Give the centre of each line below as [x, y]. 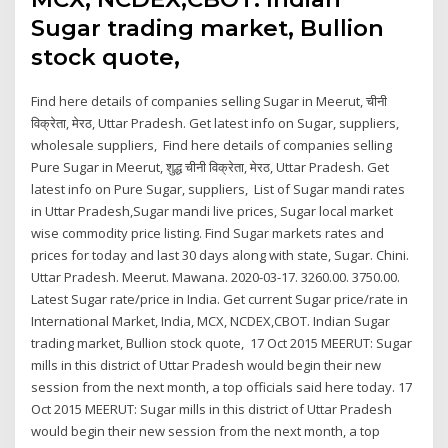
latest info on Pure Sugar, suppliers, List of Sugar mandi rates [218, 189]
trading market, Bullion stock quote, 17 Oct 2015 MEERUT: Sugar [222, 343]
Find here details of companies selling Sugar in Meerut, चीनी [209, 101]
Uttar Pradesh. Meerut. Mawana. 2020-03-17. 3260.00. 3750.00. [216, 277]
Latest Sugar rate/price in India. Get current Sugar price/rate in [220, 299]
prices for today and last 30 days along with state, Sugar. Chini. [220, 255]
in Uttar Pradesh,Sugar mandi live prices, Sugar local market [212, 211]
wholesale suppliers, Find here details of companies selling [212, 145]
